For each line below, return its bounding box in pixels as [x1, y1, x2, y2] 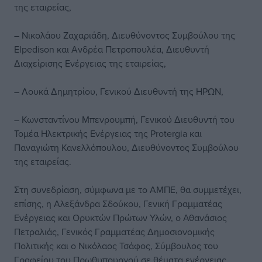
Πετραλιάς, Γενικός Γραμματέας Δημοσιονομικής [14, 225, 215, 238]
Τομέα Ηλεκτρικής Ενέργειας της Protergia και [14, 127, 202, 140]
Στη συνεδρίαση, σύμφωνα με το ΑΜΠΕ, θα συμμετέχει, [14, 183, 242, 196]
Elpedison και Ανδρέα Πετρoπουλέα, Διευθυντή [14, 43, 209, 56]
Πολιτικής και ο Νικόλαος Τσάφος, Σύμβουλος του [14, 239, 218, 252]
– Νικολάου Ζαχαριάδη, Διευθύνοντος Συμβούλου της [14, 29, 235, 42]
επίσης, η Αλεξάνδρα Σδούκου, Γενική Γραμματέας [14, 197, 222, 210]
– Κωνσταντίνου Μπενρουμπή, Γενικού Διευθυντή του [14, 113, 235, 126]
